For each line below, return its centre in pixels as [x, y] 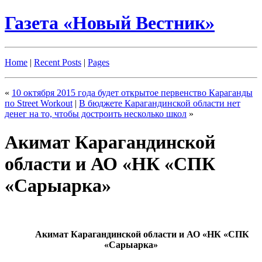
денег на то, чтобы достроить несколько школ [96, 113]
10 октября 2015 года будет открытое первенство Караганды [132, 92]
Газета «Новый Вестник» [110, 23]
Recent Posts [58, 62]
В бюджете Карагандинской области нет [160, 103]
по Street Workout [39, 103]
